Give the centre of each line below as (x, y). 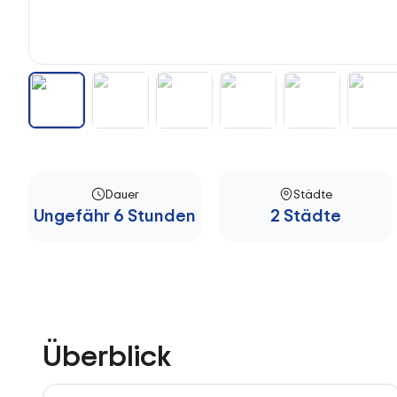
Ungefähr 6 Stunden (115, 215)
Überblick (107, 355)
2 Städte (305, 215)
